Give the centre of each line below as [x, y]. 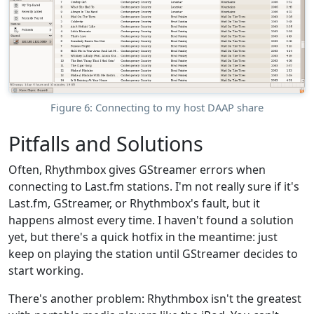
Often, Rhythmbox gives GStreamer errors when [137, 170]
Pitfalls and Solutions [106, 144]
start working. [46, 271]
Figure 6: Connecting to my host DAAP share [157, 107]
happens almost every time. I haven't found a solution [151, 220]
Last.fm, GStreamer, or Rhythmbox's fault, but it [134, 204]
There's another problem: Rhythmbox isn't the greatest [155, 299]
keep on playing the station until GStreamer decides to [153, 254]
